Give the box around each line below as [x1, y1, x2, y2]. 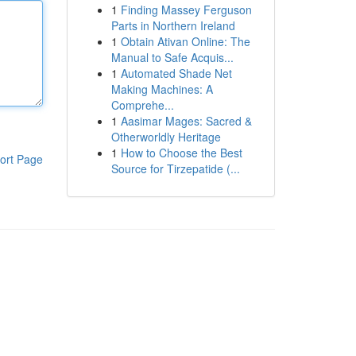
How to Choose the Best [120, 145, 242, 161]
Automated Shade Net [120, 65, 232, 81]
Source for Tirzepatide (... [110, 161, 240, 176]
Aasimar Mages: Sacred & [120, 113, 252, 129]
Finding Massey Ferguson [120, 2, 252, 17]
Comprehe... [110, 97, 174, 113]
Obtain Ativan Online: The [120, 33, 250, 49]
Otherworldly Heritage [110, 129, 221, 145]
